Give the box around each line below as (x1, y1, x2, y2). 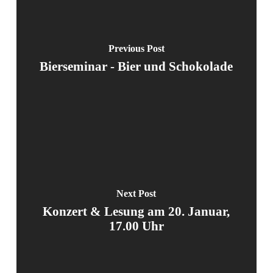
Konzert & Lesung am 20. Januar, (43, 204, 230, 218)
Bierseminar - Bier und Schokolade (40, 58, 233, 73)
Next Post (116, 188, 157, 199)
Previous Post (108, 43, 165, 54)
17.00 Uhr (108, 218, 164, 233)
